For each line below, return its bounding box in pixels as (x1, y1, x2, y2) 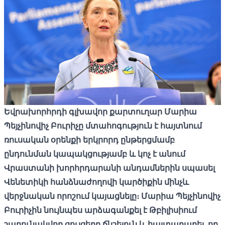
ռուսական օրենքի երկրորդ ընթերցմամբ (4, 135, 175, 145)
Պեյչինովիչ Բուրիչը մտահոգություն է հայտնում (4, 121, 202, 131)
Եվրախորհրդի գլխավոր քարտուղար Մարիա (4, 106, 197, 117)
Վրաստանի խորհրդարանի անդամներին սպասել (4, 163, 215, 173)
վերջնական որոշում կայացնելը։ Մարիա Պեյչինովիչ (4, 191, 220, 201)
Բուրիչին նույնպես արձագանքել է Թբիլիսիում (4, 205, 197, 215)
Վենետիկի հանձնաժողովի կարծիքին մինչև (4, 177, 189, 187)
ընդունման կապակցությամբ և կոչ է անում (4, 149, 185, 159)
